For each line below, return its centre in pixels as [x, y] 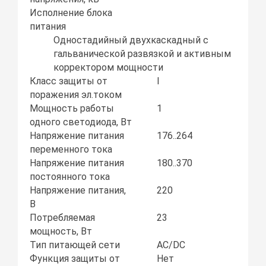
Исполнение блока [71, 13]
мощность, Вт [61, 232]
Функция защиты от [75, 259]
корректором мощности [109, 68]
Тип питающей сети [75, 245]
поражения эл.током [76, 95]
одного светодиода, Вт [81, 122]
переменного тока [71, 150]
